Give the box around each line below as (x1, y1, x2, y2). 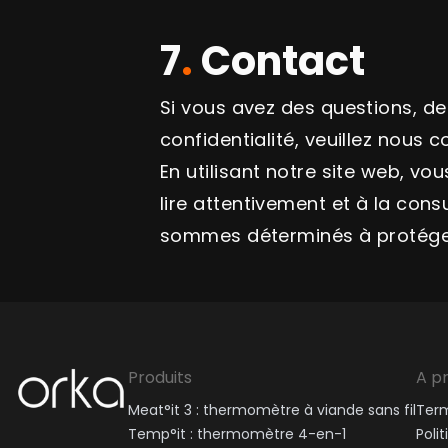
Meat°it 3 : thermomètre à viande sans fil (128, 400, 416, 420)
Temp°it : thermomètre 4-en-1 (128, 424, 346, 444)
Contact (201, 33, 365, 89)
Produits (128, 366, 192, 389)
